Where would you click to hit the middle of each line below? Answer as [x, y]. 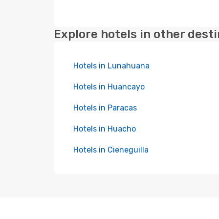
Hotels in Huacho [105, 129]
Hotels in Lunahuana [111, 66]
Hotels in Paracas [105, 108]
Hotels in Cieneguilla [111, 150]
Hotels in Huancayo [109, 87]
